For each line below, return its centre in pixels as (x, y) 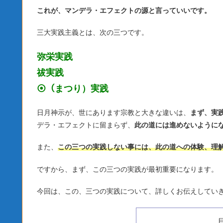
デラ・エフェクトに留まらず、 (86, 125)
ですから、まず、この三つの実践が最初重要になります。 (127, 169)
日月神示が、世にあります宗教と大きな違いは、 (113, 112)
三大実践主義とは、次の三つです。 (93, 33)
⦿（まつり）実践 (73, 88)
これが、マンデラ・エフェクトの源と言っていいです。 (124, 10)
